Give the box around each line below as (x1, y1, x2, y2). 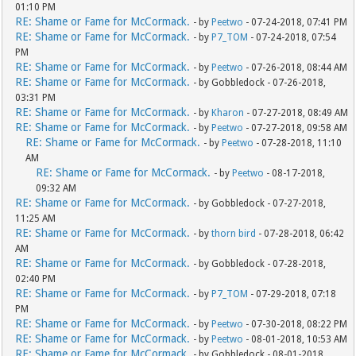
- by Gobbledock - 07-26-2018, (193, 77, 327, 89)
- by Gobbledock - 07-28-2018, (193, 258, 327, 270)
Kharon (211, 107, 245, 119)
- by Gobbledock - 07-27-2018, (193, 198, 327, 210)
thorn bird (211, 228, 257, 240)
